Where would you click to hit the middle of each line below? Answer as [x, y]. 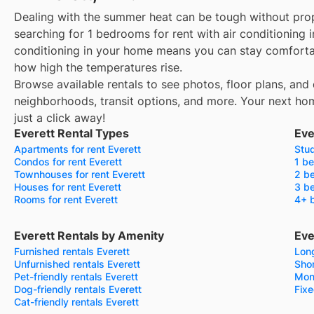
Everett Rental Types [71, 133]
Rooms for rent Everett [66, 199]
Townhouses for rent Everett [80, 174]
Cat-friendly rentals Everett [76, 301]
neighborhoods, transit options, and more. [125, 101]
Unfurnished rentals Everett [77, 264]
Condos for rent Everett [68, 161]
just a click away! [60, 117]
